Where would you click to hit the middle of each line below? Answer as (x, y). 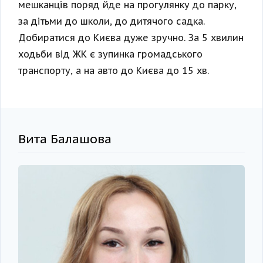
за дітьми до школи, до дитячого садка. (112, 21)
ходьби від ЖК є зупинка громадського (110, 54)
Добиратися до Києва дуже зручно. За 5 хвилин (131, 38)
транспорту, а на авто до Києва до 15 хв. (114, 71)
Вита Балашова (65, 139)
